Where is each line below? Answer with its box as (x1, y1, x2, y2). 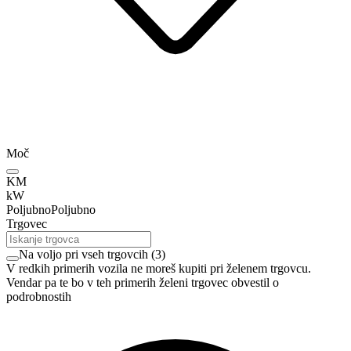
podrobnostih (6, 290, 71, 304)
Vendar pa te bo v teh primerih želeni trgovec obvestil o (6, 276, 279, 290)
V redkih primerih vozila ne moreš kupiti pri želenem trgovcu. (6, 262, 311, 276)
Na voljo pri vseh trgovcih (19, 248, 148, 262)
